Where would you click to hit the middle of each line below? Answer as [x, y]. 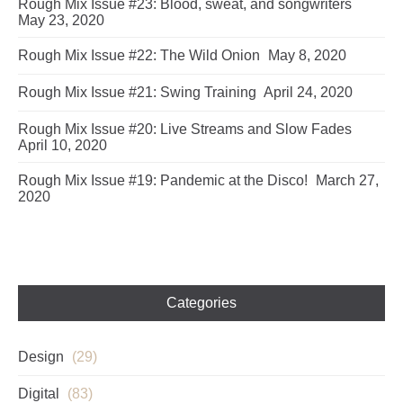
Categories [201, 303]
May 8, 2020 [307, 55]
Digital [39, 394]
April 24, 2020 [308, 92]
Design [41, 357]
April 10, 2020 [63, 145]
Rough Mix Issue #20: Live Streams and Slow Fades [185, 129]
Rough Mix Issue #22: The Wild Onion [139, 55]
